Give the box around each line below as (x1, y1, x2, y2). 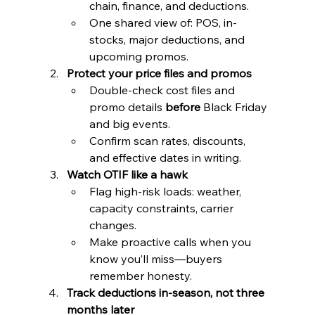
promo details (89, 99, 165, 114)
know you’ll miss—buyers (89, 251, 225, 266)
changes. (89, 217, 136, 232)
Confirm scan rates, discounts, (89, 133, 248, 148)
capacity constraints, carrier (89, 200, 236, 215)
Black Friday (200, 99, 270, 114)
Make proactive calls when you (89, 234, 254, 249)
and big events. (89, 116, 170, 131)
